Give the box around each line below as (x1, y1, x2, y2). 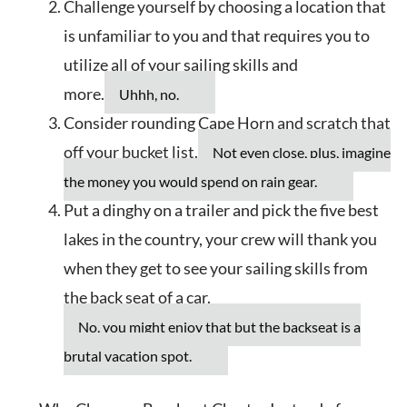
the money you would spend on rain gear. (64, 173, 317, 191)
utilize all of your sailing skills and (64, 55, 298, 75)
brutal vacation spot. (64, 347, 192, 365)
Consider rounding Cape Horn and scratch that (64, 113, 391, 134)
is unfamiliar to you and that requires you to (64, 25, 370, 46)
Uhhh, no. (119, 85, 179, 104)
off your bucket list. (64, 142, 198, 163)
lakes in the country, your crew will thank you (64, 229, 377, 250)
